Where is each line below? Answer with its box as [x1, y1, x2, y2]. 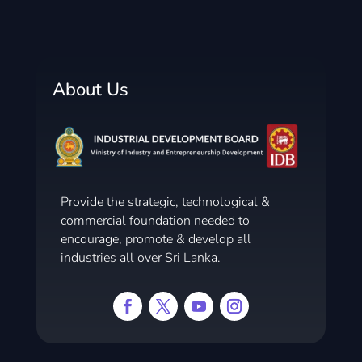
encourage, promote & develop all [60, 229, 251, 248]
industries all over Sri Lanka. [60, 248, 221, 267]
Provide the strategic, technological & [60, 192, 270, 211]
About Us [52, 77, 128, 102]
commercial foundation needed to [60, 211, 250, 229]
